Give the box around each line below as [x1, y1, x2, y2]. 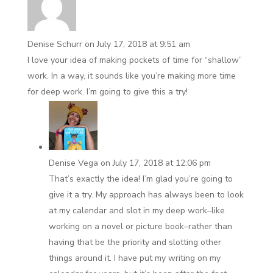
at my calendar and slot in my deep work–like [48, 204, 225, 216]
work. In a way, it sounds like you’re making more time [27, 69, 236, 82]
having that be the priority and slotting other [48, 236, 221, 248]
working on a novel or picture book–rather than [48, 220, 232, 232]
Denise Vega [48, 157, 98, 169]
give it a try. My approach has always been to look [48, 188, 244, 200]
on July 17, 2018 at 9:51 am [84, 38, 190, 50]
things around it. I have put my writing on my [48, 252, 221, 264]
